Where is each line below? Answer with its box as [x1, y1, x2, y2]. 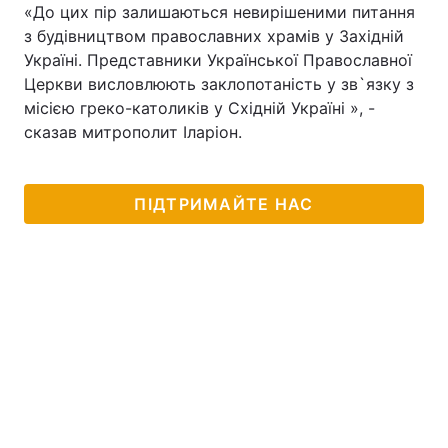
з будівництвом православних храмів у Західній [24, 26, 404, 46]
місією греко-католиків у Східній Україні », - [24, 98, 375, 118]
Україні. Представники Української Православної [24, 50, 412, 70]
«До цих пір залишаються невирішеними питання [24, 2, 415, 22]
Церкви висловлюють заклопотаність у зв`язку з [24, 74, 414, 94]
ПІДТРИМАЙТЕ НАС [134, 194, 314, 214]
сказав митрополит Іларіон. [24, 122, 242, 142]
